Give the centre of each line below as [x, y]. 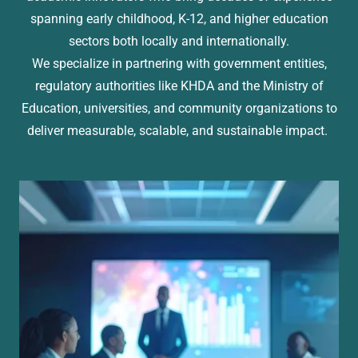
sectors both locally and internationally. [179, 41]
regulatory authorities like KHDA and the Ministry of [179, 86]
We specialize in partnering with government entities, [179, 63]
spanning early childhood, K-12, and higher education [179, 18]
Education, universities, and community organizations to [179, 108]
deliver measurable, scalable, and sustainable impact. [179, 130]
